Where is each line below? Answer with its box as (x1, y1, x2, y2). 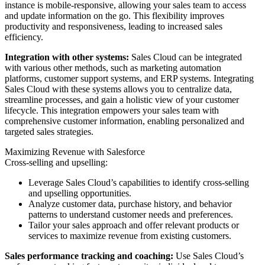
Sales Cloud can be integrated (129, 51, 242, 62)
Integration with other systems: (5, 51, 129, 62)
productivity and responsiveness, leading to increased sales (5, 21, 222, 31)
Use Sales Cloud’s (173, 250, 244, 261)
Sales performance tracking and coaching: (5, 250, 173, 261)
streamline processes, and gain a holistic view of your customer (5, 94, 239, 105)
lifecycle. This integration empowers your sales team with (5, 105, 219, 115)
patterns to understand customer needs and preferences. (28, 209, 233, 219)
